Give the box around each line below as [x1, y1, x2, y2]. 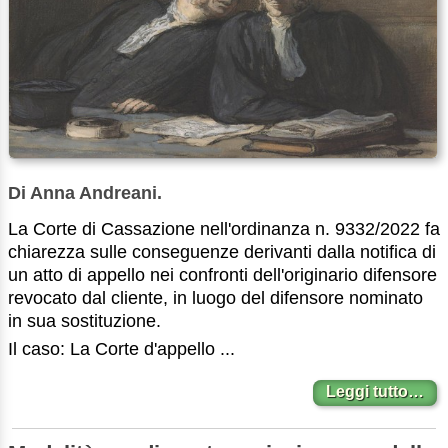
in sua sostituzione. [8, 310, 161, 331]
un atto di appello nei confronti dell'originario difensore [8, 264, 437, 285]
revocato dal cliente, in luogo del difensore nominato [8, 287, 423, 308]
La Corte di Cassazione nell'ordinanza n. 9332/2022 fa [8, 218, 440, 239]
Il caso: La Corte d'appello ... [8, 339, 235, 360]
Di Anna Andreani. [8, 182, 162, 203]
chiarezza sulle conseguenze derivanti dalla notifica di [8, 241, 436, 262]
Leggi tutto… [326, 383, 425, 401]
